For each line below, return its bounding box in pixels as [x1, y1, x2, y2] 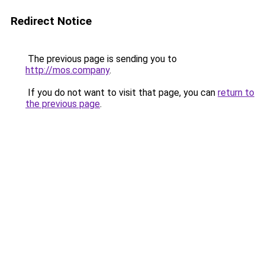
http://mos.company [25, 64, 109, 76]
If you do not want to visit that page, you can [25, 87, 218, 98]
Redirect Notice [11, 14, 92, 28]
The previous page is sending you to [25, 53, 177, 64]
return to [218, 87, 254, 98]
